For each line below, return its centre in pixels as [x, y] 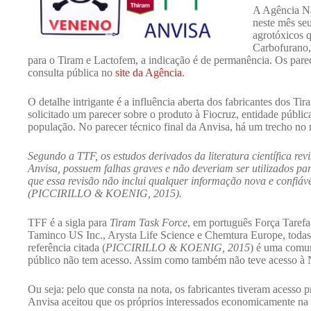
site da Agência [149, 73]
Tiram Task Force [149, 222]
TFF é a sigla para [69, 222]
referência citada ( [67, 247]
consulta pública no [72, 73]
